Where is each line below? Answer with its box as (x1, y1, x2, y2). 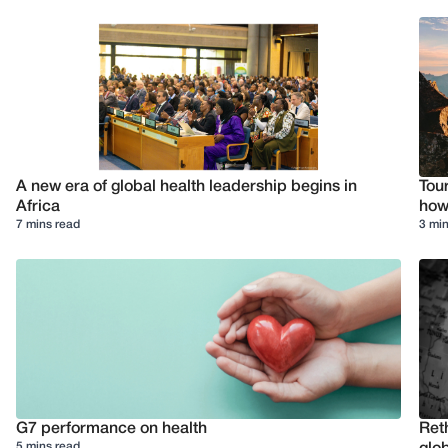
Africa (16, 200, 60, 214)
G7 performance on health (16, 422, 207, 436)
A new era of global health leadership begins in (16, 180, 357, 194)
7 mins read (16, 219, 80, 230)
